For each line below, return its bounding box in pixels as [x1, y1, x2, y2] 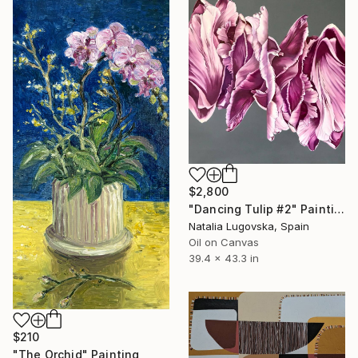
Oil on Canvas [189, 236, 259, 249]
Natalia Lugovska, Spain [189, 220, 309, 233]
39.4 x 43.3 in [189, 252, 259, 265]
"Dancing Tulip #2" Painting [334, 202, 345, 217]
